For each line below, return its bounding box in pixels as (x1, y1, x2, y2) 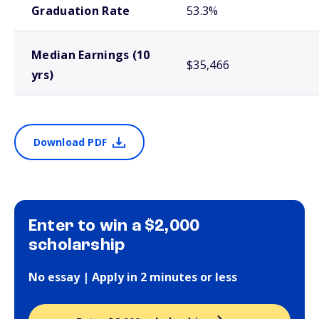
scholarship (28, 237, 125, 254)
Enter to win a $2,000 (28, 218, 200, 235)
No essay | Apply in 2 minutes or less (28, 269, 237, 285)
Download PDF (33, 135, 107, 149)
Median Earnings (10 (31, 47, 150, 63)
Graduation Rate (31, 3, 130, 19)
